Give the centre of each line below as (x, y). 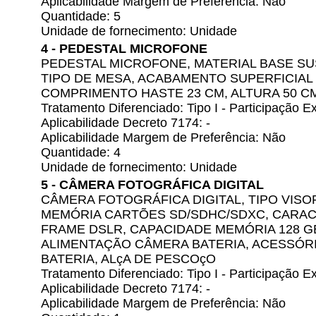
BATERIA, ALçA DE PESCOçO (128, 259)
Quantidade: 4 (81, 152)
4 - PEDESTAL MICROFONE (124, 49)
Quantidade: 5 (81, 16)
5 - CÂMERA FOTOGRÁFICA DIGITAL (152, 185)
